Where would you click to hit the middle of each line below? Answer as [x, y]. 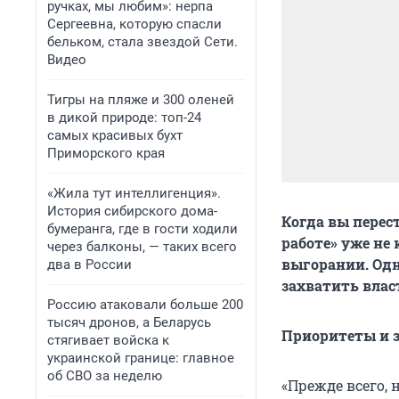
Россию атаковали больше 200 [145, 305]
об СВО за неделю [105, 376]
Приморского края [106, 153]
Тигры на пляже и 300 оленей [141, 100]
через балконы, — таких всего [142, 247]
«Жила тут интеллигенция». [134, 193]
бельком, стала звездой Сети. [142, 42]
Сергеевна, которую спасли [134, 24]
